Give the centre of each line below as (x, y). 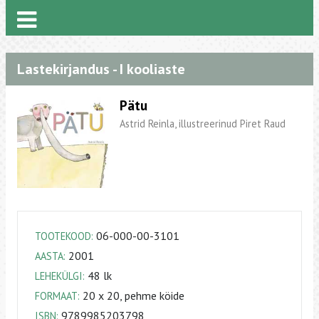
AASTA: (50, 256)
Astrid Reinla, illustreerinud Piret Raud (203, 124)
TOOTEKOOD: (64, 236)
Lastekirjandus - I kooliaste (101, 69)
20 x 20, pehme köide (132, 296)
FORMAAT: (57, 296)
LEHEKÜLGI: (60, 276)
